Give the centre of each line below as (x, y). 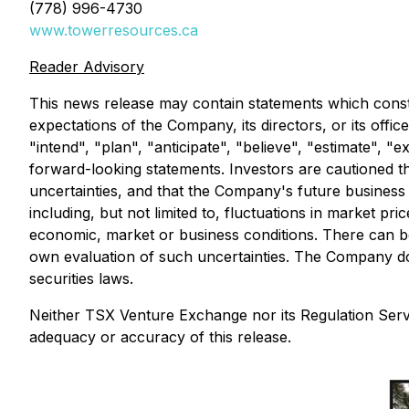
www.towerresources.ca (114, 30)
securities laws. (81, 278)
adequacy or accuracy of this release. (160, 337)
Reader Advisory (87, 67)
